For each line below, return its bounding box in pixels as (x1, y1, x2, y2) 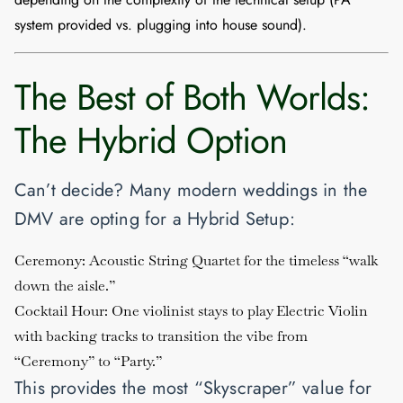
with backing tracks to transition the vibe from (14, 327, 308, 346)
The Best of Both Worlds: (14, 71, 370, 124)
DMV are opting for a (14, 206, 188, 233)
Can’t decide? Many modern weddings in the (14, 177, 368, 204)
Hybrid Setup (187, 206, 290, 233)
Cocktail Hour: (14, 301, 108, 321)
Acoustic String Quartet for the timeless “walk (85, 251, 378, 271)
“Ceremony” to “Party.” (14, 352, 162, 372)
